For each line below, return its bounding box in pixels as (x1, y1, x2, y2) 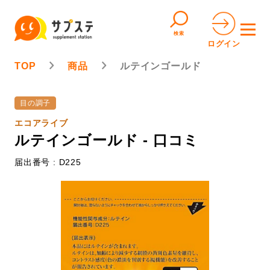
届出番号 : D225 (14, 157, 81, 167)
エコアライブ (14, 118, 68, 128)
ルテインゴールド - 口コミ (14, 132, 199, 148)
